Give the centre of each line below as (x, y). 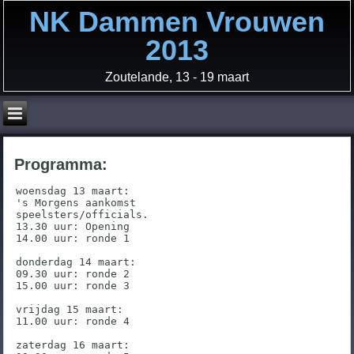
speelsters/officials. (82, 215)
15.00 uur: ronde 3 (72, 286)
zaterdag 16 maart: (72, 345)
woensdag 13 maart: (72, 191)
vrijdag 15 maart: (69, 310)
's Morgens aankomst (75, 203)
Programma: (61, 165)
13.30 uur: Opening (72, 227)
